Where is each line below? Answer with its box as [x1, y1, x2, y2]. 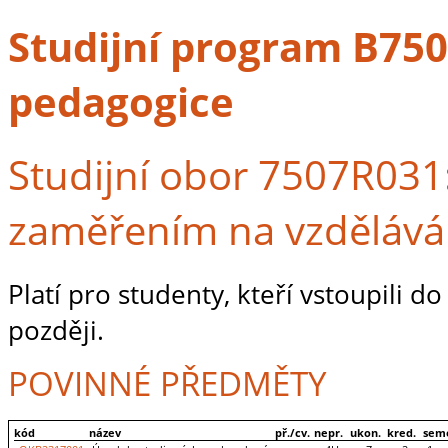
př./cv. [275, 425, 310, 440]
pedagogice [8, 73, 234, 129]
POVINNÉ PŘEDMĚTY [8, 361, 326, 407]
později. [8, 311, 104, 348]
